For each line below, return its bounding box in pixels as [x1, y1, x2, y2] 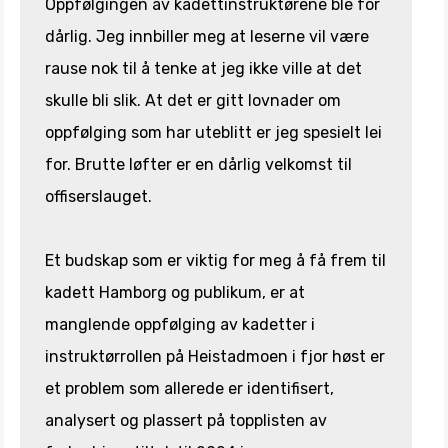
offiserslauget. [45, 186, 152, 206]
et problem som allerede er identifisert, [45, 378, 334, 398]
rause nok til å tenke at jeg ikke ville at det [45, 58, 362, 78]
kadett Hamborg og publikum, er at [45, 282, 305, 302]
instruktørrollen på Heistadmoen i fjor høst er [45, 346, 385, 366]
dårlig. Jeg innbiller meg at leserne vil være [45, 26, 369, 46]
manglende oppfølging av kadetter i [45, 314, 315, 334]
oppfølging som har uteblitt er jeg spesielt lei [45, 122, 382, 142]
